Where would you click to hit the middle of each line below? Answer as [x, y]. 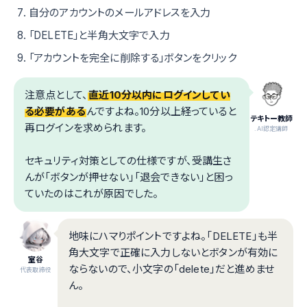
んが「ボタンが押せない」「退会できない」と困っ [129, 177]
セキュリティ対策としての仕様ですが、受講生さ [128, 161]
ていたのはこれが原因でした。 [92, 194]
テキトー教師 [271, 119]
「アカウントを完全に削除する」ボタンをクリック [133, 58]
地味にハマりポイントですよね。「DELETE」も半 [173, 236]
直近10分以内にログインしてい [159, 95]
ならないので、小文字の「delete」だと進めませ [172, 269]
